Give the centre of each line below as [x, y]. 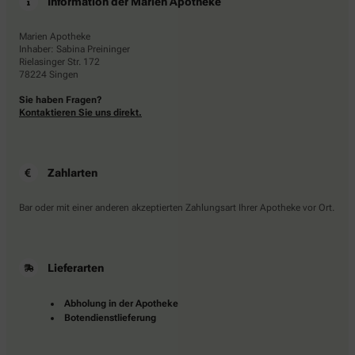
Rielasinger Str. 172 [59, 61]
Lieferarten [76, 267]
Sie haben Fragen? [61, 99]
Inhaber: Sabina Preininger [74, 49]
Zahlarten [73, 172]
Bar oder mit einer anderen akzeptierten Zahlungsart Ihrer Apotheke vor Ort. [177, 207]
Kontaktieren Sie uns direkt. [80, 112]
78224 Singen [49, 74]
